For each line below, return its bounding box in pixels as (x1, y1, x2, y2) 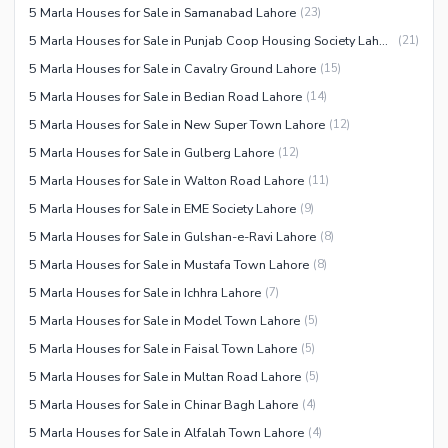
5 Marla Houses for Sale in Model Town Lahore (29, 311, 300, 329)
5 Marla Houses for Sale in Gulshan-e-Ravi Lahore (29, 227, 316, 245)
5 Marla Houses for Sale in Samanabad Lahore (29, 3, 296, 21)
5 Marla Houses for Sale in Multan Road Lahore (29, 367, 301, 385)
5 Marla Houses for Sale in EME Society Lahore (29, 199, 296, 217)
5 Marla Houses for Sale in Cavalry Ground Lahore (29, 59, 316, 77)
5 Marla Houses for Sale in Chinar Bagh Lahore (29, 395, 298, 413)
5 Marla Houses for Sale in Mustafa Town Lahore (29, 255, 309, 273)
